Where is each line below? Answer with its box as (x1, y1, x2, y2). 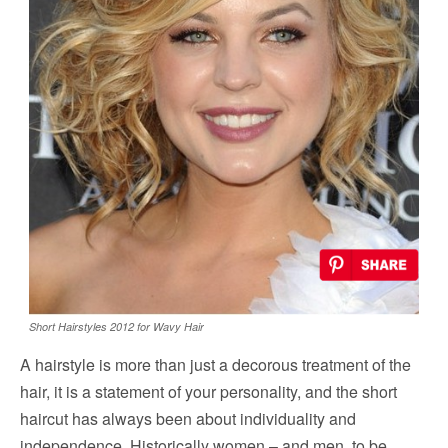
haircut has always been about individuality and (20, 407, 356, 431)
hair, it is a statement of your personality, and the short (20, 380, 397, 404)
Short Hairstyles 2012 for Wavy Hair (29, 319, 204, 335)
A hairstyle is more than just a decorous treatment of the (20, 353, 411, 377)
